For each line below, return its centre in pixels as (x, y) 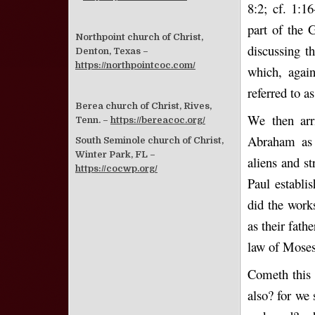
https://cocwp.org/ (116, 169)
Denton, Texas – (112, 51)
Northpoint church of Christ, (139, 37)
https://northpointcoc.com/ (135, 65)
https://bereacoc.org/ (158, 120)
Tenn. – (93, 120)
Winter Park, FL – (115, 155)
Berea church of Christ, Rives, (143, 106)
